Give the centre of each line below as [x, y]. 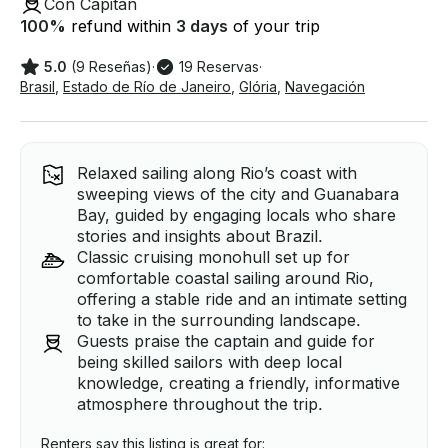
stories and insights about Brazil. [200, 236]
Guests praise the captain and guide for [226, 341]
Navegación [325, 87]
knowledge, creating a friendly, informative [238, 383]
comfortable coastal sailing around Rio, [225, 278]
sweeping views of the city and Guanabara [238, 194]
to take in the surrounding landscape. [219, 320]
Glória [258, 87]
